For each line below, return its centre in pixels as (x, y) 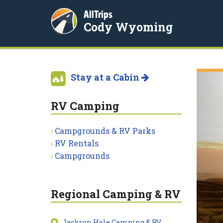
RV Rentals (77, 143)
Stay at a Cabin (106, 77)
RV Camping (85, 106)
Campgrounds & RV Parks (105, 131)
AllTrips (98, 14)
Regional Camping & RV (116, 194)
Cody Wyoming (128, 27)
